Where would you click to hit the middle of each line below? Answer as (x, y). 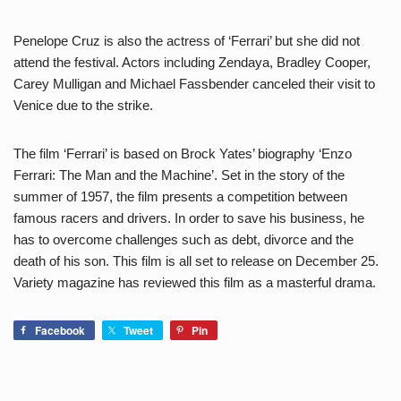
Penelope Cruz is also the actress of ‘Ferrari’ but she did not (187, 40)
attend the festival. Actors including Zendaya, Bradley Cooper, (192, 62)
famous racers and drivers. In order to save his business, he (189, 218)
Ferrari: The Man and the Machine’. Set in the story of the (179, 175)
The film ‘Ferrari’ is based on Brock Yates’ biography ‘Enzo (183, 153)
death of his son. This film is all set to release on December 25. (196, 260)
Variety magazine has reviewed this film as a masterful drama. (195, 282)
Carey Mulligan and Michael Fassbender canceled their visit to (194, 83)
